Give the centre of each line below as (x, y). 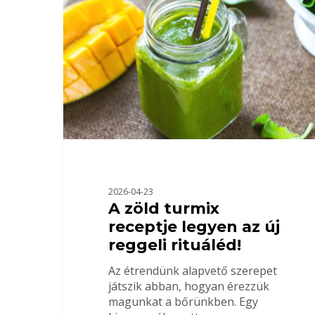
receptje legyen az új (194, 227)
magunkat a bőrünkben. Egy (183, 302)
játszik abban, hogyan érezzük (188, 287)
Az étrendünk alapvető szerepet (192, 271)
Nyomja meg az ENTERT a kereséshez (164, 84)
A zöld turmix (163, 209)
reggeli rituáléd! (174, 245)
